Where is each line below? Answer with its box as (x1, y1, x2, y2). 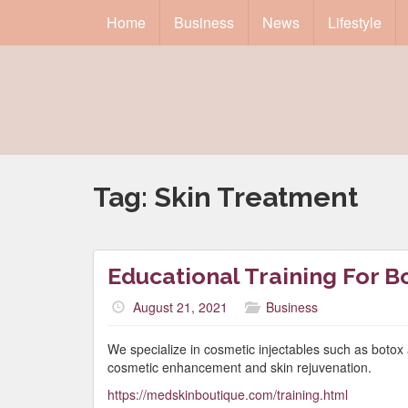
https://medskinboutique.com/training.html (107, 385, 348, 403)
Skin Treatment (154, 181, 358, 213)
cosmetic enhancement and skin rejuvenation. (107, 358, 372, 376)
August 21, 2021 (133, 298, 228, 316)
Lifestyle (328, 12, 382, 33)
